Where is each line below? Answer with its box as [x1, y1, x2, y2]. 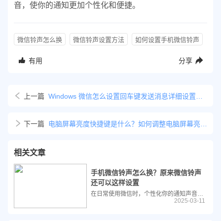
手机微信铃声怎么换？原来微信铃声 [91, 169, 201, 177]
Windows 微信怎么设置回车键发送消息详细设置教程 [196, 92, 203, 100]
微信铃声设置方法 [73, 36, 124, 43]
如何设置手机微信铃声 [135, 36, 199, 43]
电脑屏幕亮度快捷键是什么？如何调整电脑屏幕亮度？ [200, 119, 207, 128]
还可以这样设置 [91, 179, 139, 187]
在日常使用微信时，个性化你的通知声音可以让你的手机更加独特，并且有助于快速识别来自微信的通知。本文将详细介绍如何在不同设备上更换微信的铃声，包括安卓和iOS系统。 [197, 190, 203, 198]
